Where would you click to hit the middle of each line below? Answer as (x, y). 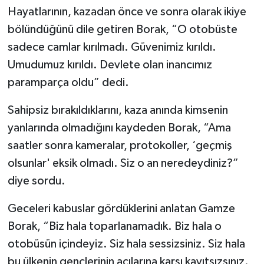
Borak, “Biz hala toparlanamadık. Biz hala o (114, 226)
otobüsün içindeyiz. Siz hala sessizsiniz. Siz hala (126, 244)
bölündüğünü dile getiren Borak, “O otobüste (122, 29)
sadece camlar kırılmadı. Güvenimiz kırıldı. (112, 47)
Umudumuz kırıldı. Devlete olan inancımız (110, 65)
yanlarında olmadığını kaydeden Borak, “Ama (119, 128)
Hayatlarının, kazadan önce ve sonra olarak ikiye (127, 11)
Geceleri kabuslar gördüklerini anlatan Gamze (121, 208)
